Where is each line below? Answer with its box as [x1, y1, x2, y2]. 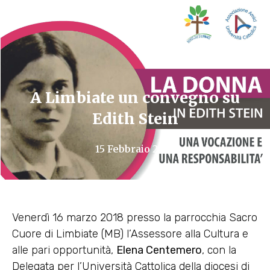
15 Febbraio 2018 [95, 142, 175, 155]
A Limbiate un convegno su [30, 87, 240, 107]
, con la [202, 243, 236, 257]
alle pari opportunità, [12, 243, 116, 257]
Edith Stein [92, 108, 178, 128]
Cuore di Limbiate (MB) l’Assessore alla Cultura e [12, 227, 248, 240]
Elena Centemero [116, 243, 202, 257]
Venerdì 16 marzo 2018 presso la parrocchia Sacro [12, 210, 257, 224]
